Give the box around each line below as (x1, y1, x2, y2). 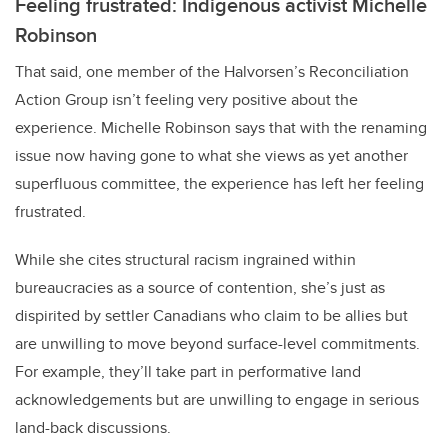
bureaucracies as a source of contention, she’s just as (15, 276, 385, 300)
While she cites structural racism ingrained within (15, 248, 356, 272)
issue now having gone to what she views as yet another (15, 144, 408, 168)
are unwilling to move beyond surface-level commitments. (15, 332, 420, 356)
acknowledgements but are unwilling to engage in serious (15, 388, 419, 412)
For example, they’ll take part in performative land (15, 360, 361, 384)
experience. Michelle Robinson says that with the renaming (15, 116, 427, 140)
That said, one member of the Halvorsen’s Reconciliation (15, 60, 409, 84)
